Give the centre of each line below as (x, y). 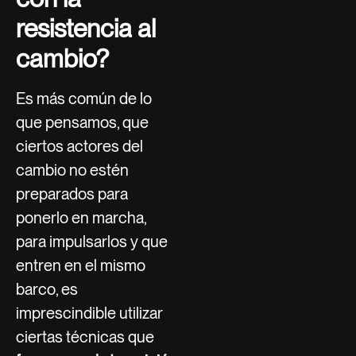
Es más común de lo (84, 98)
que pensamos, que (82, 122)
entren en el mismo (81, 265)
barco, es (47, 289)
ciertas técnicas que (85, 337)
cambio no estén (72, 170)
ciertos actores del (79, 146)
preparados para (72, 193)
